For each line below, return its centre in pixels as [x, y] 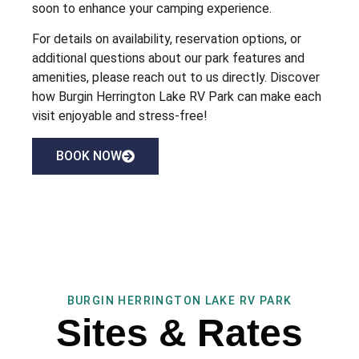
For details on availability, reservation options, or [167, 39]
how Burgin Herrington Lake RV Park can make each [177, 97]
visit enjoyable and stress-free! [120, 116]
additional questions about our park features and [168, 58]
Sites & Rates [179, 333]
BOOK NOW [89, 155]
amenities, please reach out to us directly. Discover [176, 78]
